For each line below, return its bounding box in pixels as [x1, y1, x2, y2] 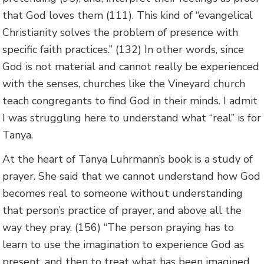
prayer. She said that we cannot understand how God [2, 169, 261, 184]
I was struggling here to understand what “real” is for [2, 110, 262, 125]
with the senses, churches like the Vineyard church [2, 76, 246, 91]
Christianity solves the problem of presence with [2, 25, 239, 39]
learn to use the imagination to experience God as [2, 237, 245, 252]
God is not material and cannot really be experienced [2, 59, 260, 74]
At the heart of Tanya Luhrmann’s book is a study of [2, 152, 253, 167]
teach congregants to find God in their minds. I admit [2, 93, 258, 108]
